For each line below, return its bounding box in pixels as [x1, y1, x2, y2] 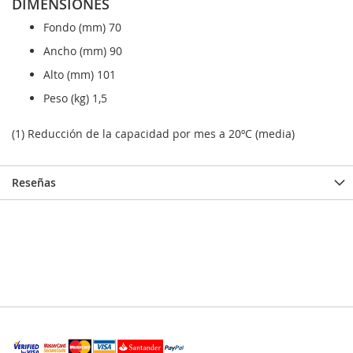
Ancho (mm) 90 [43, 43, 122, 59]
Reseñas [12, 175, 56, 191]
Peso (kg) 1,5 [43, 91, 107, 106]
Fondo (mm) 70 [43, 20, 121, 35]
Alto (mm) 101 [43, 67, 116, 83]
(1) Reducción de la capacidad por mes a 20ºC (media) [12, 126, 295, 142]
